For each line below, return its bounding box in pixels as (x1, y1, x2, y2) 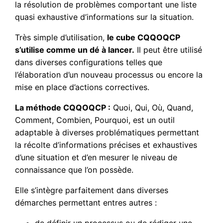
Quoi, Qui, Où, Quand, (111, 102, 194, 112)
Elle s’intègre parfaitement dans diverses (15, 185, 169, 195)
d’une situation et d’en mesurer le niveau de (15, 152, 178, 162)
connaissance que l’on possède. (15, 164, 134, 175)
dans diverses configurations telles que (15, 57, 163, 67)
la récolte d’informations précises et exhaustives (15, 139, 198, 150)
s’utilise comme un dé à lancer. (15, 44, 135, 55)
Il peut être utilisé (134, 44, 203, 55)
